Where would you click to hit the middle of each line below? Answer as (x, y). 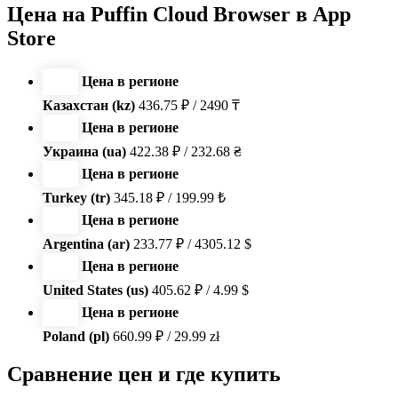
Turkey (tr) (76, 197)
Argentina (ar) (86, 243)
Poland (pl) (76, 336)
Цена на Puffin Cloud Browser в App (179, 14)
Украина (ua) (84, 151)
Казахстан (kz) (89, 105)
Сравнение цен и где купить (144, 374)
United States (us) (96, 290)
